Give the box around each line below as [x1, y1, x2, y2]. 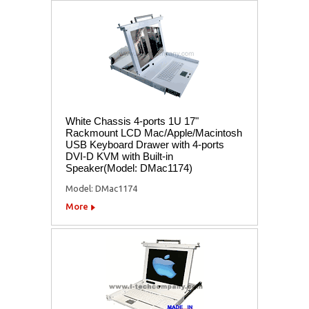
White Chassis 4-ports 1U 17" [66, 114, 199, 127]
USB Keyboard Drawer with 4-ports [66, 138, 224, 150]
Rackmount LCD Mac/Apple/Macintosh [66, 126, 242, 139]
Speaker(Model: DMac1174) [66, 161, 192, 174]
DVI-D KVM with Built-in [66, 150, 173, 162]
